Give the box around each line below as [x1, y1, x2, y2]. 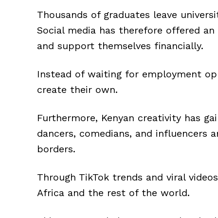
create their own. [37, 83, 118, 95]
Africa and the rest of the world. [37, 186, 190, 199]
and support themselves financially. [37, 39, 203, 52]
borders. [37, 143, 75, 155]
